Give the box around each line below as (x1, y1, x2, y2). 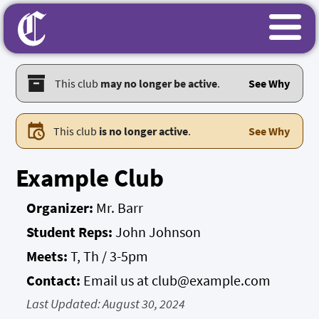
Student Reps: (26, 223, 116, 241)
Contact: (26, 271, 81, 289)
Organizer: (26, 199, 94, 216)
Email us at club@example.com (83, 271, 271, 289)
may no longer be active (100, 76, 218, 90)
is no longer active (99, 124, 189, 138)
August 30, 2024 (100, 296, 186, 312)
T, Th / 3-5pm (70, 247, 149, 265)
